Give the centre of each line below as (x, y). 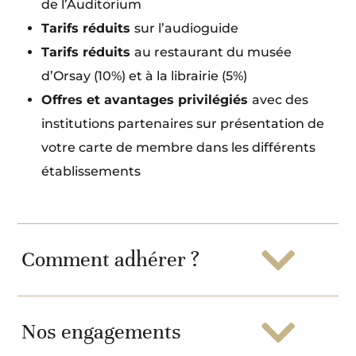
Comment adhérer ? (111, 260)
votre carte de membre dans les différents (179, 148)
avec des (281, 100)
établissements (91, 172)
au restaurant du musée (213, 52)
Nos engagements (102, 332)
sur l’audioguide (187, 29)
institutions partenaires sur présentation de (183, 124)
